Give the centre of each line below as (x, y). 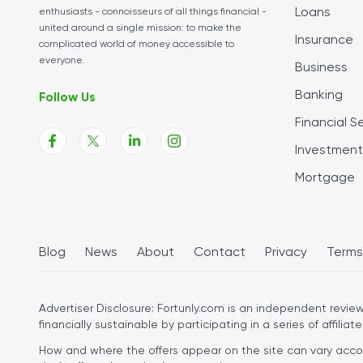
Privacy (286, 253)
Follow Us (67, 98)
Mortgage (325, 178)
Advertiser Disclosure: (96, 309)
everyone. (62, 60)
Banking (319, 96)
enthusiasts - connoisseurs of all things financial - (153, 12)
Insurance (324, 41)
